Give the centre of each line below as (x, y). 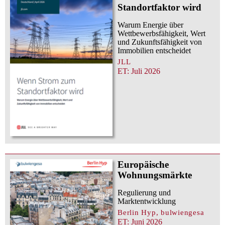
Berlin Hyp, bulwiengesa (161, 212)
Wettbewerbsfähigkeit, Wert (161, 33)
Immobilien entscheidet (154, 50)
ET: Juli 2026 (139, 71)
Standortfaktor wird (159, 7)
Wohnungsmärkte (155, 175)
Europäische (143, 164)
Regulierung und (144, 192)
